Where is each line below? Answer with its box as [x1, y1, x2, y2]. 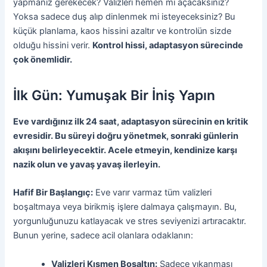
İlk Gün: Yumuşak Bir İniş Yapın [13, 87, 216, 104]
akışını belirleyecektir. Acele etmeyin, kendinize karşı [13, 144, 238, 156]
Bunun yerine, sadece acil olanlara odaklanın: [13, 230, 194, 241]
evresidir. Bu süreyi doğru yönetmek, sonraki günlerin [13, 130, 239, 141]
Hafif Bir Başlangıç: [13, 187, 94, 198]
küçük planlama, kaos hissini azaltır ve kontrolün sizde [13, 25, 232, 36]
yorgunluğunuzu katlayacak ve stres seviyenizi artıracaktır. [13, 216, 247, 227]
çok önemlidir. [13, 54, 73, 65]
